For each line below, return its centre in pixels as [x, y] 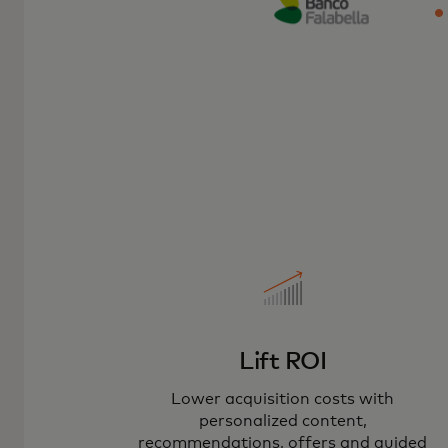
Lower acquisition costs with [283, 398]
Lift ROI [283, 361]
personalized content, [282, 420]
